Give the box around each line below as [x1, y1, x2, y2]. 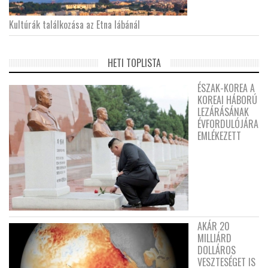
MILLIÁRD [197, 230, 232, 245]
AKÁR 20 [197, 218, 230, 233]
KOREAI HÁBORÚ [197, 92, 257, 107]
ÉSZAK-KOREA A [197, 80, 255, 95]
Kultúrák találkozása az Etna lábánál [9, 17, 140, 32]
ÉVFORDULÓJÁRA [197, 116, 258, 131]
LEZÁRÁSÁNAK [197, 104, 249, 119]
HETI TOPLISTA [107, 55, 161, 70]
